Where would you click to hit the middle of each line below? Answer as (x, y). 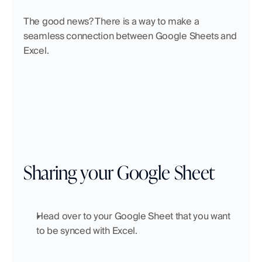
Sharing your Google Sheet (119, 171)
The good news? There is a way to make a (111, 21)
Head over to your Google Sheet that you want (133, 216)
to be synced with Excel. (87, 231)
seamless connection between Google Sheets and (130, 36)
